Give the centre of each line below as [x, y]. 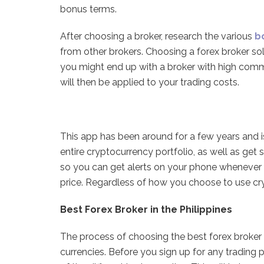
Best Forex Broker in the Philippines [146, 210]
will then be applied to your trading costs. [151, 82]
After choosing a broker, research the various [157, 37]
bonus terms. [88, 9]
